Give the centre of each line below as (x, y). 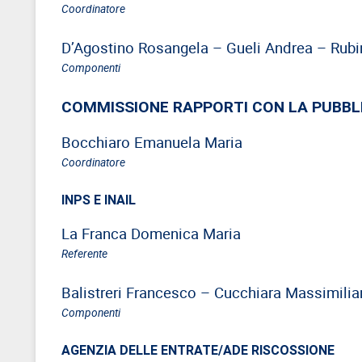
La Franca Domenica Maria (151, 233)
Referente (84, 253)
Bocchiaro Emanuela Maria (152, 141)
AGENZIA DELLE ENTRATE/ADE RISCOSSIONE (198, 349)
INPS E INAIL (99, 199)
